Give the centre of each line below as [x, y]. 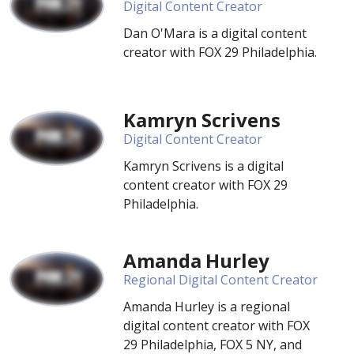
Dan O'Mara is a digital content [215, 33]
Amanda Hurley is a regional [207, 307]
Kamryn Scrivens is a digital [203, 166]
